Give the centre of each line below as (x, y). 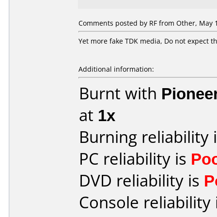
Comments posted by (114, 23)
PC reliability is (135, 159)
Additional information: (116, 69)
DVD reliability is (141, 180)
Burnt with (120, 93)
